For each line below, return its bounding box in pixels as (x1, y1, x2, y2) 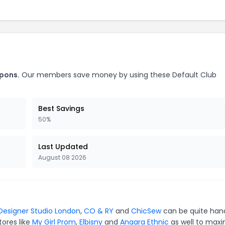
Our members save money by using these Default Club (20, 70, 216, 80)
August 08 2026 (38, 153, 86, 162)
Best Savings (38, 103, 84, 114)
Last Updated (38, 142, 88, 152)
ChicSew (131, 206, 161, 216)
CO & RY (84, 206, 114, 216)
